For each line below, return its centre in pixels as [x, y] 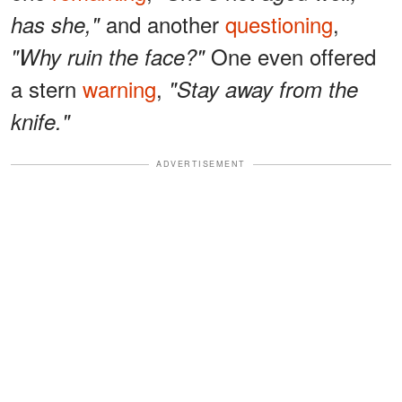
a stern [47, 89]
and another [162, 24]
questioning [279, 24]
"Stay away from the [263, 89]
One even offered [290, 57]
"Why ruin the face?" [108, 57]
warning [119, 89]
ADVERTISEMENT [201, 164]
